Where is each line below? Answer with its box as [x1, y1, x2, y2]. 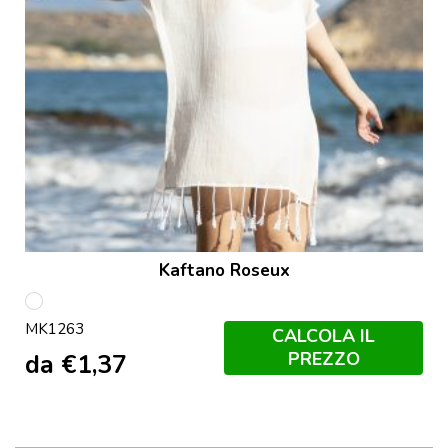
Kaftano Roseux [158, 258, 290, 282]
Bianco [33, 298, 85, 322]
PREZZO [287, 346, 360, 371]
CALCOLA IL [272, 323, 375, 348]
